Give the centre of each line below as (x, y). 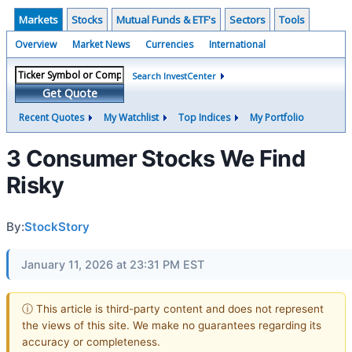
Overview (36, 44)
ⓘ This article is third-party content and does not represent (173, 308)
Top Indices (204, 117)
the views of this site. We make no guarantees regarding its (172, 325)
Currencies (169, 44)
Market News (101, 44)
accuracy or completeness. (91, 341)
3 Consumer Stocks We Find (156, 158)
